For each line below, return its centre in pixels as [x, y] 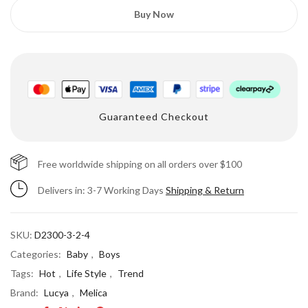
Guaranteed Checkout [154, 116]
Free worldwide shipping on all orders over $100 [140, 164]
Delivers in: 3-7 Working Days [102, 190]
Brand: [25, 292]
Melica [93, 292]
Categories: [37, 254]
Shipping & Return [205, 190]
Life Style [87, 273]
